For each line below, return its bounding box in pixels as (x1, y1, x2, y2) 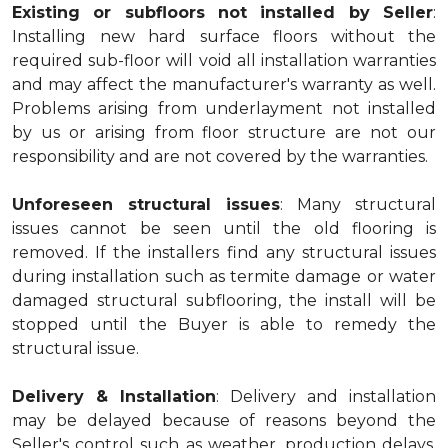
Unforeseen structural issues (12, 195, 280, 214)
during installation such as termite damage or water (12, 267, 436, 286)
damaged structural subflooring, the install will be (12, 291, 436, 310)
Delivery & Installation (12, 387, 216, 406)
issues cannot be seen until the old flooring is (12, 219, 436, 238)
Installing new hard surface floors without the (12, 27, 436, 46)
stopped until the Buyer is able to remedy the (12, 315, 436, 334)
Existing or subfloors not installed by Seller (12, 3, 433, 22)
